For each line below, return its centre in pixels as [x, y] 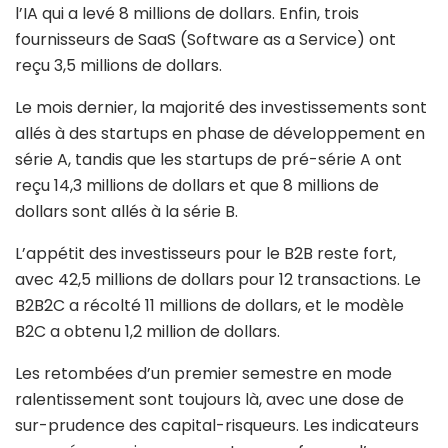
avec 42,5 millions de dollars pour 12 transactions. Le [218, 280]
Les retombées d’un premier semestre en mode [203, 374]
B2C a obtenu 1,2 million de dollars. [147, 332]
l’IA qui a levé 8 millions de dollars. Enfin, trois [187, 14]
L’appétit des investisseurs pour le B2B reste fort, [205, 254]
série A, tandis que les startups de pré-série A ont [208, 160]
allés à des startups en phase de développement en [220, 134]
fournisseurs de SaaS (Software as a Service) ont [205, 40]
